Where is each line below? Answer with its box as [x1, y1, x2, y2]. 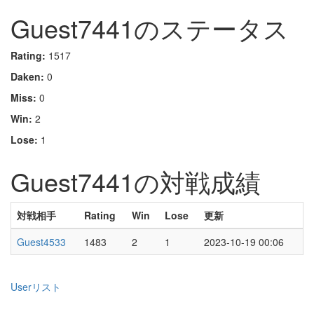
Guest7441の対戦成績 [11, 163, 261, 199]
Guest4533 [17, 235, 66, 249]
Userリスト [11, 280, 61, 294]
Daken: [11, 69, 44, 83]
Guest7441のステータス [11, 10, 289, 46]
